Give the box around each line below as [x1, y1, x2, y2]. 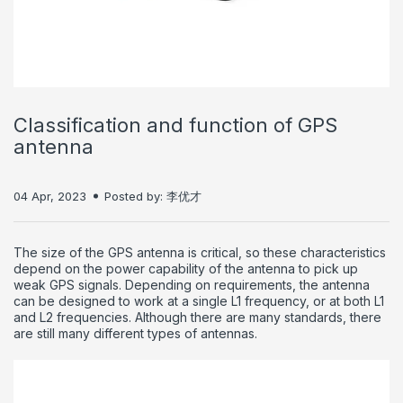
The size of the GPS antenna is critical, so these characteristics [13, 245, 386, 260]
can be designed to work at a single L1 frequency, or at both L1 [13, 293, 384, 309]
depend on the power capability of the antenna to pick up [13, 261, 358, 276]
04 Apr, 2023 [13, 189, 86, 203]
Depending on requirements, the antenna [125, 277, 370, 292]
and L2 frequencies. [13, 309, 131, 325]
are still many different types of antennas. [13, 326, 257, 341]
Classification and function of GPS [13, 113, 337, 137]
